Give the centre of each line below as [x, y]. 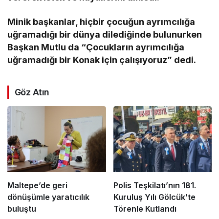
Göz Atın [32, 92]
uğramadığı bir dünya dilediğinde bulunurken [105, 35]
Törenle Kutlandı [145, 208]
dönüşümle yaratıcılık [48, 197]
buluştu [22, 208]
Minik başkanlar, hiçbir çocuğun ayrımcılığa [101, 22]
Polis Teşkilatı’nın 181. [154, 185]
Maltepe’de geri [37, 185]
